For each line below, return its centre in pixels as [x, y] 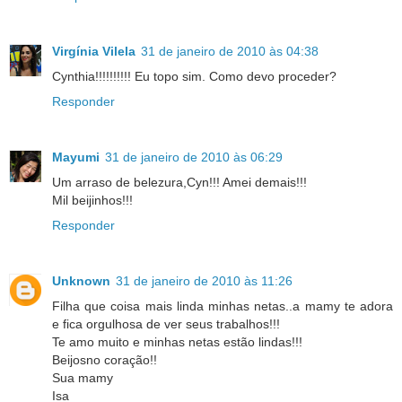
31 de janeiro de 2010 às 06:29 [194, 157]
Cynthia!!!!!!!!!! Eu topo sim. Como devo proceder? [194, 76]
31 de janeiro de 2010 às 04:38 [230, 51]
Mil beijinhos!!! [92, 200]
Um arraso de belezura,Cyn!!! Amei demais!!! [179, 182]
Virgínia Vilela [94, 51]
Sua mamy [83, 377]
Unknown [81, 280]
